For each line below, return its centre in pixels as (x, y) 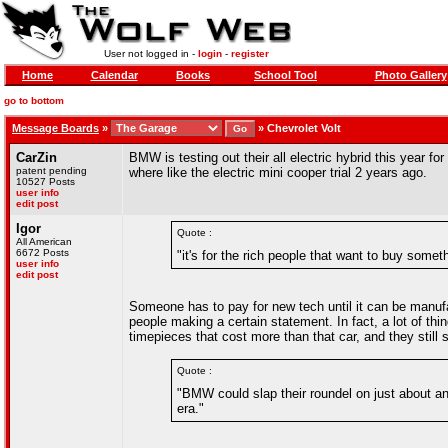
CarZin (36, 157)
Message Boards (55, 128)
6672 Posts (42, 252)
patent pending (51, 170)
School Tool (285, 75)
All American (44, 241)
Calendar (114, 75)
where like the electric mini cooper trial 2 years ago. (278, 172)
